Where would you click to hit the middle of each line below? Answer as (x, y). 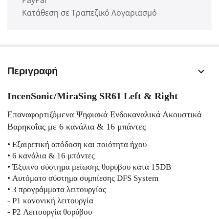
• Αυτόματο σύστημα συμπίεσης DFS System (83, 178)
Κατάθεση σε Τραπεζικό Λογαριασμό (89, 13)
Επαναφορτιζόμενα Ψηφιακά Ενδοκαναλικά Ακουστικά (104, 114)
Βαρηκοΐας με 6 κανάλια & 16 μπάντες (77, 127)
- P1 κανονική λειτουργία (50, 201)
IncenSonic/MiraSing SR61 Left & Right (93, 96)
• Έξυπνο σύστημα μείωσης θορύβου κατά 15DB (89, 167)
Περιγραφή (33, 71)
